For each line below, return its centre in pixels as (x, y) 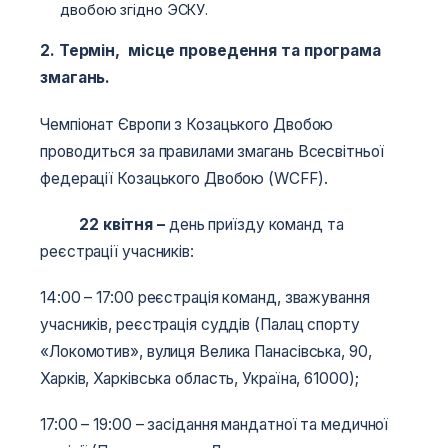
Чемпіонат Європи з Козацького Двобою (187, 124)
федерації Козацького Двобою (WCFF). (184, 178)
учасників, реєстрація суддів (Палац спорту (200, 325)
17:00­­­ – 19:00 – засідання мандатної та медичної (214, 425)
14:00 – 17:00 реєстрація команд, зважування (205, 298)
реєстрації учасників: (117, 251)
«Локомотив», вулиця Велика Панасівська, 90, (206, 352)
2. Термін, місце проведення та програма (210, 51)
